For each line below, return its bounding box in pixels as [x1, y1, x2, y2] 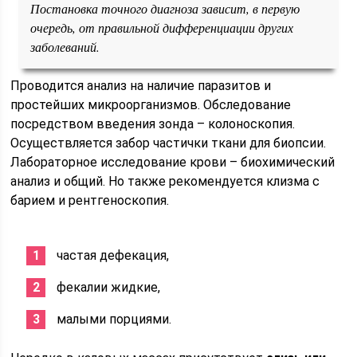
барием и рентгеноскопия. [10, 193, 170, 208]
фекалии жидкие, [57, 280, 161, 295]
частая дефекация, [57, 248, 170, 263]
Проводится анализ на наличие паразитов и [10, 78, 272, 93]
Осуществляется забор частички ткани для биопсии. [10, 135, 327, 151]
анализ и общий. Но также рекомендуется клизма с [10, 174, 320, 189]
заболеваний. [30, 38, 100, 55]
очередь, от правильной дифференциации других [30, 19, 294, 36]
